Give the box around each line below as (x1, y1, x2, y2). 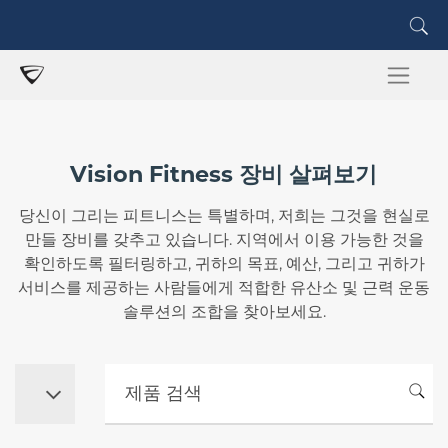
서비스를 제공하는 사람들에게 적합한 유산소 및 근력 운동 (18, 278, 430, 297)
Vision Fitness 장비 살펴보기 (70, 160, 378, 188)
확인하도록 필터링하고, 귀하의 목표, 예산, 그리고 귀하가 (23, 254, 425, 273)
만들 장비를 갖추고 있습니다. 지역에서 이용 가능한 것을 (24, 230, 424, 249)
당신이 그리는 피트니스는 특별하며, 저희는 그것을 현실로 (18, 206, 430, 225)
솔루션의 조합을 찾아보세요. (122, 302, 326, 321)
